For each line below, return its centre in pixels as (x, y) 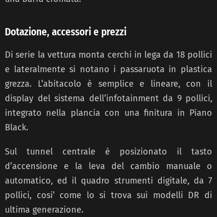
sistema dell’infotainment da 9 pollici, (133, 98)
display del (30, 98)
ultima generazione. (44, 209)
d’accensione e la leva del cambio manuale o (108, 166)
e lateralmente (37, 69)
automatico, (31, 180)
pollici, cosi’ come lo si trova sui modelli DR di (108, 195)
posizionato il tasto (166, 151)
